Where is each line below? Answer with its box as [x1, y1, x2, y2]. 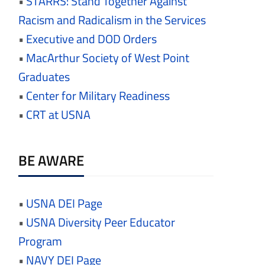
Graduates [18, 67, 70, 86]
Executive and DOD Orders [26, 30, 157, 49]
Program [18, 232, 62, 251]
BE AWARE [18, 150, 84, 172]
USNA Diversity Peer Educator [26, 213, 175, 232]
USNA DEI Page [26, 194, 102, 213]
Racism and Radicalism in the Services [18, 11, 206, 30]
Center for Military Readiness [26, 86, 170, 105]
